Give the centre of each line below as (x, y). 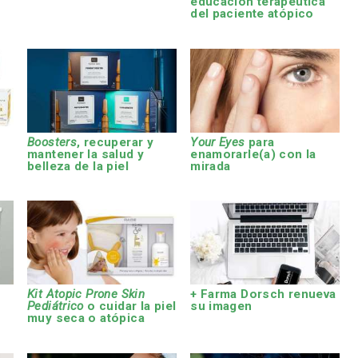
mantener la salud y (86, 154)
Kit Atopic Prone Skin (86, 294)
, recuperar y (115, 142)
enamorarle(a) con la (253, 154)
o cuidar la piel (130, 306)
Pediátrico (56, 306)
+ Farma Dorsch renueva (263, 294)
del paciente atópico (252, 14)
